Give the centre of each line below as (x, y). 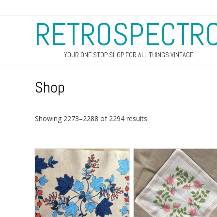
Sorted (157, 118)
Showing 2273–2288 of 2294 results (91, 118)
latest (155, 138)
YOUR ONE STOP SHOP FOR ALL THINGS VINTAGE (128, 55)
